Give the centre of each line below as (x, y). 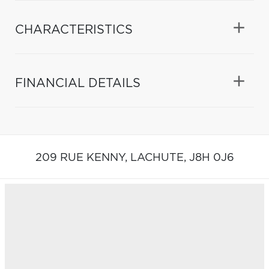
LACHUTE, (159, 158)
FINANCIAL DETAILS (78, 83)
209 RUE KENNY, (83, 158)
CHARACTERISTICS (74, 30)
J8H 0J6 (211, 158)
